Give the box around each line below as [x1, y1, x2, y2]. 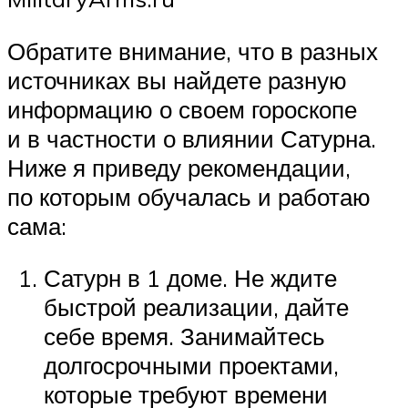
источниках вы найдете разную [7, 65, 347, 95]
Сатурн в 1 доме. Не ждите [44, 263, 337, 293]
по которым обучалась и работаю [7, 181, 371, 211]
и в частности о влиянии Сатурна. [7, 123, 376, 153]
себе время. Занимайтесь [44, 321, 325, 352]
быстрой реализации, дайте [44, 292, 349, 322]
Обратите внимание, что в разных [7, 36, 378, 66]
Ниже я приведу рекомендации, [7, 152, 351, 182]
